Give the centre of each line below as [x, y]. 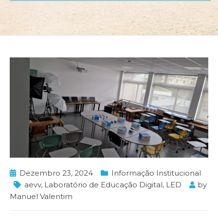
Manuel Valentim [41, 197]
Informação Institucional [156, 173]
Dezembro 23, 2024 [56, 173]
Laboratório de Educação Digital [103, 185]
